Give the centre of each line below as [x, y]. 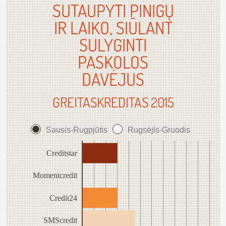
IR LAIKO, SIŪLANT [113, 27]
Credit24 [63, 198]
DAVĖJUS [113, 79]
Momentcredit [55, 176]
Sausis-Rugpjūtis [77, 130]
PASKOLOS [113, 62]
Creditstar [62, 153]
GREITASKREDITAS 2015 [113, 102]
